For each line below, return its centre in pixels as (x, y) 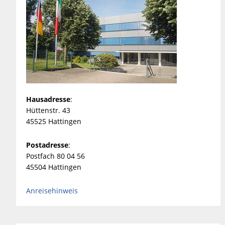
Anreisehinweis (52, 190)
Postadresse (47, 145)
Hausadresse (48, 99)
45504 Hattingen (54, 167)
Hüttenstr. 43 (48, 110)
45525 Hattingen (54, 121)
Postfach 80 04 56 (55, 156)
